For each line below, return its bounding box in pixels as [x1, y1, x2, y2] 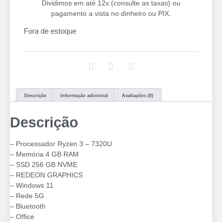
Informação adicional [60, 93, 108, 98]
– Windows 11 [10, 181, 54, 190]
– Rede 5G [10, 192, 44, 200]
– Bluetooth [10, 202, 46, 211]
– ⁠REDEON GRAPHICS [10, 171, 83, 179]
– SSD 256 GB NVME [10, 161, 77, 169]
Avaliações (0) [122, 93, 153, 98]
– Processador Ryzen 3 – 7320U [10, 140, 112, 148]
